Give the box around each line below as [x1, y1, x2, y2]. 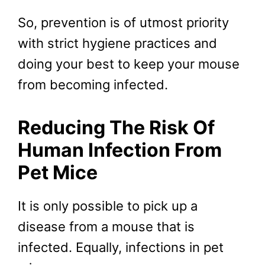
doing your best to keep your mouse [18, 56, 240, 72]
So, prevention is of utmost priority [18, 15, 229, 31]
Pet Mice [18, 160, 98, 184]
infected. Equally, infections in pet [18, 239, 224, 255]
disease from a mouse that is [18, 218, 195, 234]
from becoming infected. [18, 77, 168, 93]
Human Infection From [18, 138, 222, 161]
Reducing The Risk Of [18, 115, 215, 139]
